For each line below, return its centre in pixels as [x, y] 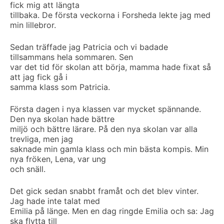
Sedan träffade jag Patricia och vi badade [89, 47]
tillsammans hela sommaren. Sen [71, 57]
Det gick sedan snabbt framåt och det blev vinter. [104, 191]
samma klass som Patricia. [60, 87]
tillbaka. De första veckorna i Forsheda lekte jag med [110, 15]
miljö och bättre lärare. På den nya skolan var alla [104, 129]
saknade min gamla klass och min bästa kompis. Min [109, 149]
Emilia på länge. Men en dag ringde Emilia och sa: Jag [112, 211]
